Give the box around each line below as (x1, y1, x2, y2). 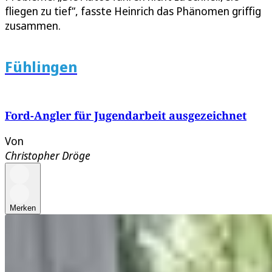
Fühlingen (5, 56, 77, 77)
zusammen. (5, 18, 61, 33)
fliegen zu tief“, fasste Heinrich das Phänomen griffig (5, 4, 261, 19)
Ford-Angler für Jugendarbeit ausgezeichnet (5, 108, 246, 123)
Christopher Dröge (5, 148, 90, 163)
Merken (10, 203, 36, 213)
